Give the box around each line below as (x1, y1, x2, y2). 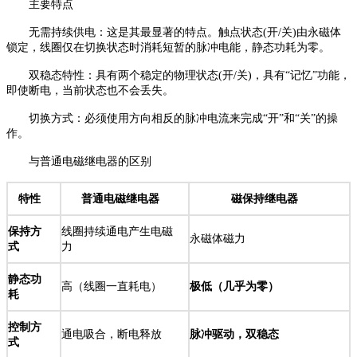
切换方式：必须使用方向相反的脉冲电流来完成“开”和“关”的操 (6, 112, 338, 124)
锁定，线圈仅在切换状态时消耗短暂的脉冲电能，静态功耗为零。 (6, 41, 330, 53)
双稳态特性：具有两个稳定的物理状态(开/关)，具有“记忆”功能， (6, 69, 351, 81)
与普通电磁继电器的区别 (6, 155, 151, 167)
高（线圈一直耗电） (61, 280, 162, 292)
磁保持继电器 (231, 192, 298, 205)
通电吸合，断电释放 (61, 328, 162, 340)
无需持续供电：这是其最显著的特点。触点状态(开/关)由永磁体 (6, 25, 341, 38)
